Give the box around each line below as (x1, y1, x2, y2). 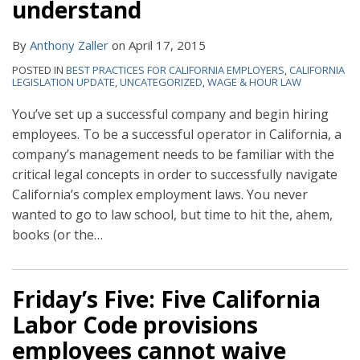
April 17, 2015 (129, 37, 206, 54)
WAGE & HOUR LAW (207, 75, 301, 90)
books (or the (12, 226, 94, 244)
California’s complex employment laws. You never (12, 186, 308, 204)
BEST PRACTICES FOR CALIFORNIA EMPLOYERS (66, 63, 284, 78)
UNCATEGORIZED (120, 75, 202, 90)
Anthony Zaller (30, 37, 108, 54)
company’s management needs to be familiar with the (12, 145, 334, 164)
